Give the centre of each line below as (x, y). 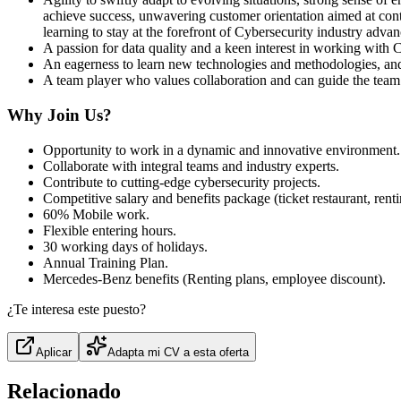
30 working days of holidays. (125, 246)
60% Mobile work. (96, 214)
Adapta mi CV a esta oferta (178, 352)
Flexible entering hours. (110, 230)
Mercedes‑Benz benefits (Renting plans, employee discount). (214, 278)
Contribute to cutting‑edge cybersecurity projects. (182, 182)
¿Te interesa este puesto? (77, 309)
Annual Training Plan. (106, 262)
